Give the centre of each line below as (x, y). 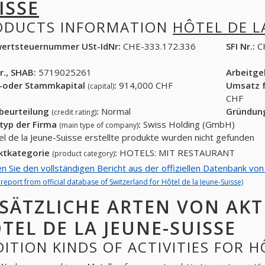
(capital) (101, 86)
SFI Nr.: (240, 46)
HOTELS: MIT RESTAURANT (176, 153)
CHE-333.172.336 (158, 46)
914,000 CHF (145, 85)
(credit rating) (74, 112)
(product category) (83, 154)
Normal (115, 112)
